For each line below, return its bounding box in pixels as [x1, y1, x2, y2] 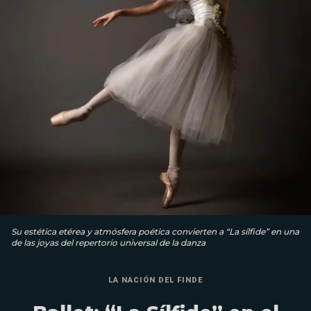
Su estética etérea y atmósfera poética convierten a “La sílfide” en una [11, 226, 299, 237]
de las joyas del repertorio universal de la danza [11, 237, 205, 248]
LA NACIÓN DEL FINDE [108, 275, 203, 285]
